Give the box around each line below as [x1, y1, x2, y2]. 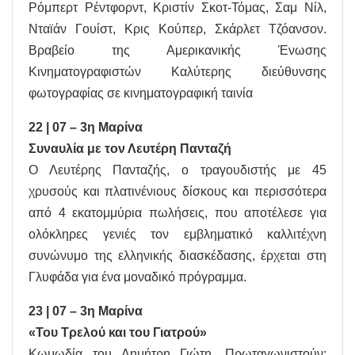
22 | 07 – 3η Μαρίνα [29, 120, 143, 135]
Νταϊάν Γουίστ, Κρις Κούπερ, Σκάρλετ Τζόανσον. [29, 22, 326, 36]
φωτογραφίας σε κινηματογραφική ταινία [29, 86, 253, 101]
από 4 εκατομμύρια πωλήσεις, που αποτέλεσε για [29, 206, 326, 220]
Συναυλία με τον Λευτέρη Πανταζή [29, 142, 231, 156]
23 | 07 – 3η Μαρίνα [29, 304, 143, 319]
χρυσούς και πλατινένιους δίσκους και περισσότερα [29, 185, 326, 199]
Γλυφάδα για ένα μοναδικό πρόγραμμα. [29, 270, 246, 284]
